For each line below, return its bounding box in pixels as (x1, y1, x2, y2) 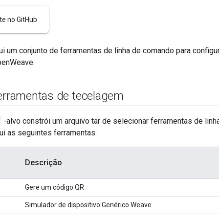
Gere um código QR (25, 183, 84, 192)
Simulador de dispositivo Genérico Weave (25, 201, 152, 209)
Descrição (25, 158, 62, 168)
